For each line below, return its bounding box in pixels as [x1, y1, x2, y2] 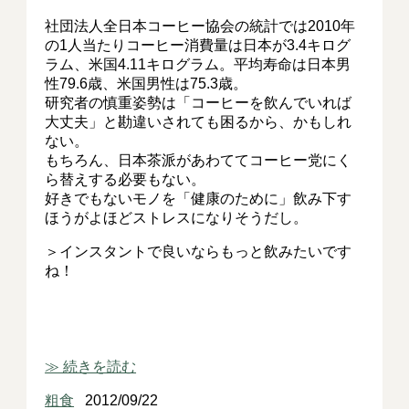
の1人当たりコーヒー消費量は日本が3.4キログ [45, 37, 351, 53]
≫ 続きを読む [45, 359, 137, 374]
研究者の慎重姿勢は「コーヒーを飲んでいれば [45, 95, 352, 110]
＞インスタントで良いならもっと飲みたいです [45, 244, 352, 259]
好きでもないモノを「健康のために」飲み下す [45, 191, 352, 206]
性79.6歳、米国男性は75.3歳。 [45, 76, 248, 91]
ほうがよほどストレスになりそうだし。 [45, 210, 309, 225]
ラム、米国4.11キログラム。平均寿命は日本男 [45, 57, 351, 72]
